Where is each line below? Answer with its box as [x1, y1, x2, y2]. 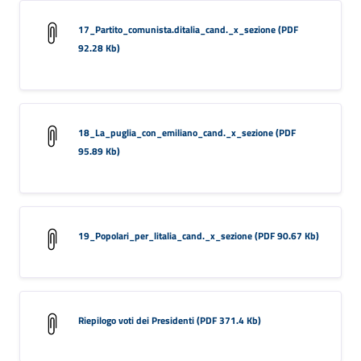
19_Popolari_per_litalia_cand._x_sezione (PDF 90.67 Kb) [78, 227, 319, 243]
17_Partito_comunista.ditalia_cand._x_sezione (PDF [78, 21, 298, 37]
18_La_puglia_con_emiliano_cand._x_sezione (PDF [78, 124, 296, 140]
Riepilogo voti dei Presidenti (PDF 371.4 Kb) [78, 312, 261, 328]
